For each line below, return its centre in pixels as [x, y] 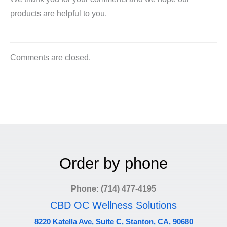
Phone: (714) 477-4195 [113, 188]
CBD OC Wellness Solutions [113, 205]
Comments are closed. [50, 57]
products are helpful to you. [59, 13]
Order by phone [113, 163]
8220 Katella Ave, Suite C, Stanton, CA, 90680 [113, 221]
